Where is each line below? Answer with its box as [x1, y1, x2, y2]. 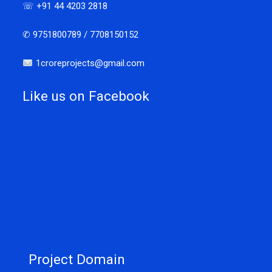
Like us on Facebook [22, 88, 150, 104]
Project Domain [29, 251, 126, 267]
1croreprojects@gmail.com [33, 58, 144, 69]
